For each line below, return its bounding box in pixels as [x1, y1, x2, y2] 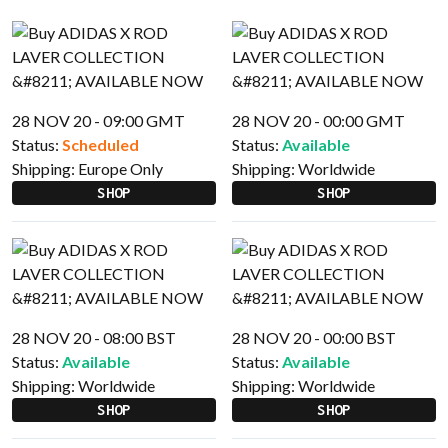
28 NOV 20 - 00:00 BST [232, 328, 396, 347]
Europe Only [78, 159, 163, 178]
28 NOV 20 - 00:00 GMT [232, 111, 405, 130]
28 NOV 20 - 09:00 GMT [12, 111, 185, 130]
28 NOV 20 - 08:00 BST [12, 328, 176, 347]
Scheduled [62, 135, 139, 154]
